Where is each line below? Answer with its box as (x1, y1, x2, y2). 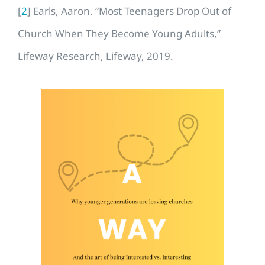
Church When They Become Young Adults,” (18, 26, 221, 40)
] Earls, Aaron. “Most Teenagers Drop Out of (27, 4, 231, 18)
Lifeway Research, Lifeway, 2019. (18, 49, 176, 63)
